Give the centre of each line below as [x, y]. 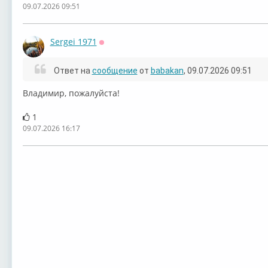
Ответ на [72, 71]
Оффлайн [118, 50]
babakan [167, 71]
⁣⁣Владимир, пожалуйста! [71, 93]
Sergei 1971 [73, 42]
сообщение [115, 71]
